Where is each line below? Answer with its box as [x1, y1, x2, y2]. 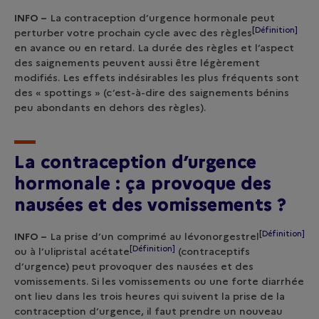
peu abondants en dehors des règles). [14, 101, 206, 114]
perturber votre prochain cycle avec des [14, 26, 221, 39]
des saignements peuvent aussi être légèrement [14, 56, 260, 69]
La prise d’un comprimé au [47, 230, 184, 243]
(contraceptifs [175, 245, 250, 258]
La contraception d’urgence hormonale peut [47, 11, 275, 24]
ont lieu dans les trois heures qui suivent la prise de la [14, 290, 285, 303]
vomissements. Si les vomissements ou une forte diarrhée [14, 275, 304, 288]
